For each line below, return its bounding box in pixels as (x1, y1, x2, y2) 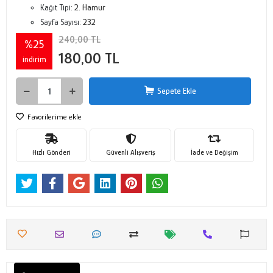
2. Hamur (74, 2, 105, 12)
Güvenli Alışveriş (105, 147, 155, 157)
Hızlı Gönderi (32, 147, 71, 157)
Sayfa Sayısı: (40, 17, 83, 27)
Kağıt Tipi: (40, 2, 74, 12)
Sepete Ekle (157, 86, 196, 96)
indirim (22, 54, 46, 64)
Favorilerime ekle (26, 112, 82, 121)
